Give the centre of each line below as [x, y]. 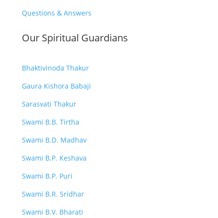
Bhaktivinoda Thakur [55, 68]
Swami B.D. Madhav [54, 140]
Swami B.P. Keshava [54, 158]
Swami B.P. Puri [47, 176]
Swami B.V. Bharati [52, 212]
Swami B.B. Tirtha [50, 122]
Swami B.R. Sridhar [53, 194]
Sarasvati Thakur [49, 104]
